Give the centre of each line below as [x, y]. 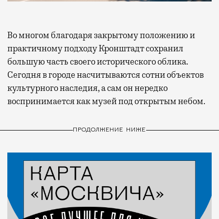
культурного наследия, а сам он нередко [88, 88]
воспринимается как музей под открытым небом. [106, 101]
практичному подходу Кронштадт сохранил [95, 48]
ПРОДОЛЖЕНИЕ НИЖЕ [109, 130]
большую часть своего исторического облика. [98, 61]
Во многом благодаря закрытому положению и [101, 35]
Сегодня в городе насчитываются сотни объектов [106, 75]
